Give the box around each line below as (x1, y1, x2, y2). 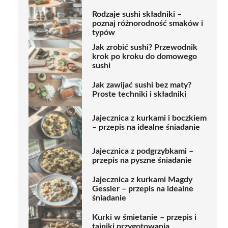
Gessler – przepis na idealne (92, 185, 193, 193)
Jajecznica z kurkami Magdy (92, 176, 192, 184)
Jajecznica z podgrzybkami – (92, 147, 193, 156)
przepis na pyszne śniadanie (92, 156, 192, 165)
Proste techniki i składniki (92, 90, 186, 99)
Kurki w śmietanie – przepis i (92, 213, 196, 222)
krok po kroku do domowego (92, 52, 197, 61)
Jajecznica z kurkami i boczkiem (92, 114, 207, 123)
